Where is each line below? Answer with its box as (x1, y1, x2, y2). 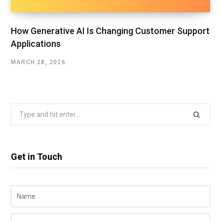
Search (10, 105, 33, 113)
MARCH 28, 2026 (11, 58, 66, 66)
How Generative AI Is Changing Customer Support (11, 25, 210, 36)
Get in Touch (11, 151, 62, 162)
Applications (11, 38, 61, 49)
